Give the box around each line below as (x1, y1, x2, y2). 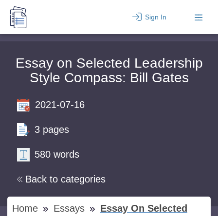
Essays (54, 203, 88, 214)
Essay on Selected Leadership (15, 55, 203, 71)
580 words (35, 149, 79, 160)
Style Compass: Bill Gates (29, 70, 189, 85)
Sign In (145, 13, 166, 21)
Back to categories (25, 174, 106, 184)
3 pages (35, 124, 69, 135)
